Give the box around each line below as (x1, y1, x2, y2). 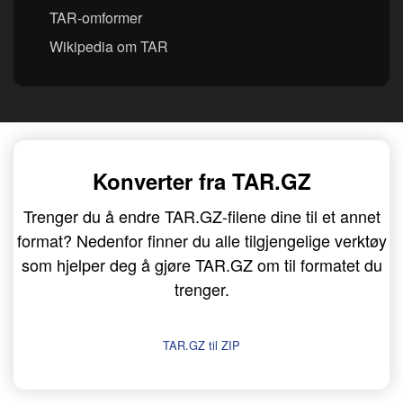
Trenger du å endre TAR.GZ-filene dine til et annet (22, 204, 381, 228)
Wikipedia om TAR (49, 36, 168, 58)
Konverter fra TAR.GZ (92, 166, 311, 197)
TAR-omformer (49, 7, 142, 29)
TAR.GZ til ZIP (163, 336, 240, 354)
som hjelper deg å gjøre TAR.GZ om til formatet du (21, 253, 382, 277)
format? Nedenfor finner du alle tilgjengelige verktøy (16, 228, 387, 253)
